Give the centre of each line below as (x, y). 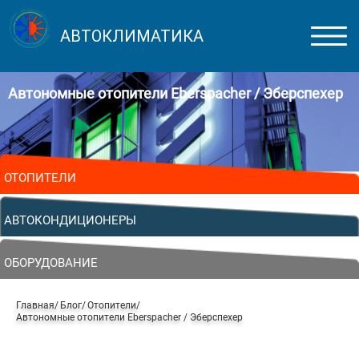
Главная (35, 305)
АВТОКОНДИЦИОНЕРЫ (70, 220)
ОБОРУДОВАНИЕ (51, 263)
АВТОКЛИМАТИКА (132, 36)
